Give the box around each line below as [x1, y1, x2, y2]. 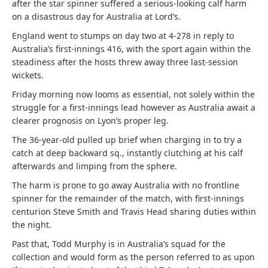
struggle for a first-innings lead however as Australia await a [12, 102, 255, 113]
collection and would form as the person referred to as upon [12, 251, 255, 263]
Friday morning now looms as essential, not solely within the [12, 89, 255, 100]
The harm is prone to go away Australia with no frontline [12, 179, 239, 191]
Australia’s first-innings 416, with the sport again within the [12, 43, 251, 54]
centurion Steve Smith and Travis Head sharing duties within [12, 206, 256, 217]
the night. [12, 219, 51, 230]
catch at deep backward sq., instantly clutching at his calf [12, 147, 243, 159]
